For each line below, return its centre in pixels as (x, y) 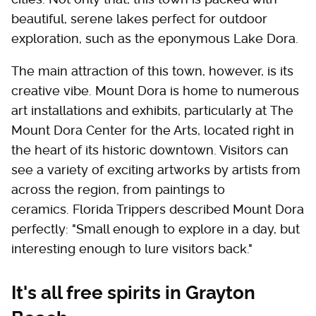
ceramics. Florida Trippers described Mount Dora (158, 209)
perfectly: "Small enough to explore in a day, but (156, 229)
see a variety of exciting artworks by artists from (156, 169)
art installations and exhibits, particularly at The (152, 110)
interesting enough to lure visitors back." (132, 248)
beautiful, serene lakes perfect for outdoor (139, 18)
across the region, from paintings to (118, 189)
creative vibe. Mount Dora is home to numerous (155, 90)
